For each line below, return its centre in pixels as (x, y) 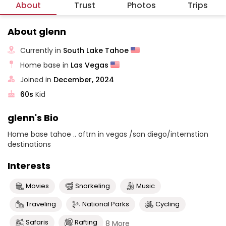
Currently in (42, 50)
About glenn (37, 32)
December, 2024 (84, 79)
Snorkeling (93, 186)
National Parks (106, 204)
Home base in (46, 65)
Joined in (37, 79)
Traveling (41, 204)
